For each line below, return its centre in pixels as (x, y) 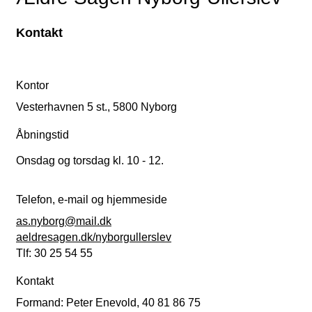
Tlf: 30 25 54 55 (54, 253)
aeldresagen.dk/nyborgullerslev (94, 237)
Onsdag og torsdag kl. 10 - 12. (90, 161)
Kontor (32, 86)
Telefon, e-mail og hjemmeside (92, 200)
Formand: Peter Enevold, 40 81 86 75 (108, 303)
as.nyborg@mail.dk (64, 221)
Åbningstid (42, 135)
